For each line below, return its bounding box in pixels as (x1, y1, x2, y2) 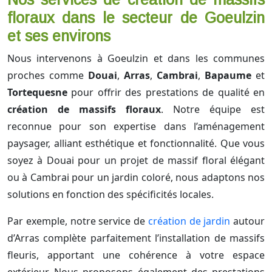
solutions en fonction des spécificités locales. (7, 188, 214, 202)
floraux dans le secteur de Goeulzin (7, 9, 265, 27)
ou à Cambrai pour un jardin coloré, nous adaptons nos (7, 171, 265, 185)
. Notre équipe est (161, 103, 265, 117)
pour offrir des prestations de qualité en (67, 86, 265, 100)
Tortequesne (7, 86, 67, 100)
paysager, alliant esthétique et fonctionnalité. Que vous (7, 137, 265, 151)
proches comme (7, 69, 88, 83)
